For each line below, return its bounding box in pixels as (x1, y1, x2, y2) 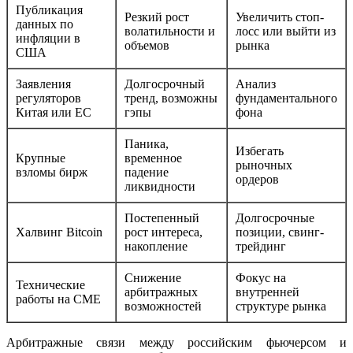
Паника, (124, 137, 169, 151)
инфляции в (16, 32, 80, 46)
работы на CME (16, 292, 101, 307)
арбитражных (124, 285, 198, 299)
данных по (16, 17, 73, 32)
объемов (124, 39, 169, 53)
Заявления (16, 77, 71, 91)
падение (124, 165, 169, 180)
